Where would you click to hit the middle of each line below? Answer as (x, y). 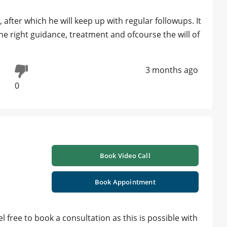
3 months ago (172, 70)
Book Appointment (125, 182)
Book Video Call (125, 155)
